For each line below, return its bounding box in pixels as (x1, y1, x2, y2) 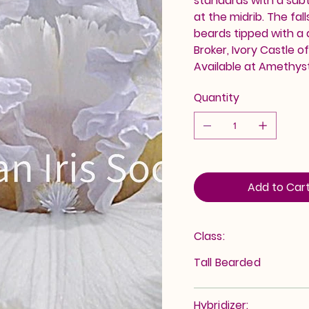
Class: (193, 228, 225, 244)
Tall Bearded (193, 254, 261, 270)
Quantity (193, 89, 239, 106)
